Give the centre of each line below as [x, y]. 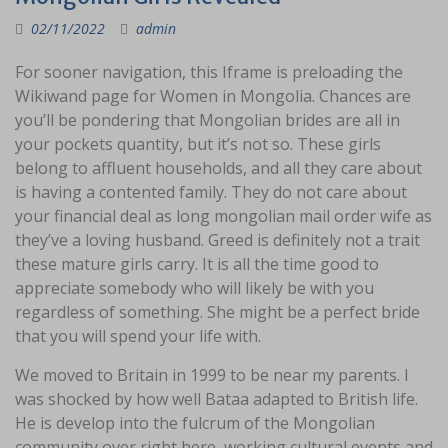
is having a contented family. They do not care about [211, 192]
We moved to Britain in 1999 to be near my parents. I [212, 375]
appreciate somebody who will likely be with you [194, 288]
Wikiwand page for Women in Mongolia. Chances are [213, 96]
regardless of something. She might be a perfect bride [217, 312]
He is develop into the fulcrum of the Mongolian [195, 423]
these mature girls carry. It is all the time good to [197, 264]
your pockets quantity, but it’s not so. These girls [198, 144]
